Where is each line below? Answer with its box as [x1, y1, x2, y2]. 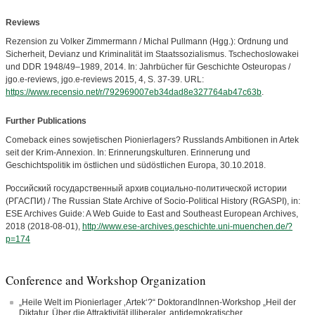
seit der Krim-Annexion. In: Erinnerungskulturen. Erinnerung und [6, 148, 250, 157]
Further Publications [6, 116, 86, 126]
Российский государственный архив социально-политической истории [6, 184, 287, 193]
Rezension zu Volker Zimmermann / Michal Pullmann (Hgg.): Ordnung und [6, 37, 288, 46]
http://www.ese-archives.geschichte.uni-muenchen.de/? [82, 221, 292, 231]
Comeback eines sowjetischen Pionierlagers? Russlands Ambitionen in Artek [6, 135, 299, 145]
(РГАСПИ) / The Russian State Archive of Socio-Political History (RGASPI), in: [6, 196, 300, 206]
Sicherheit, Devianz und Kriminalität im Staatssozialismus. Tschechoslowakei [6, 49, 299, 59]
